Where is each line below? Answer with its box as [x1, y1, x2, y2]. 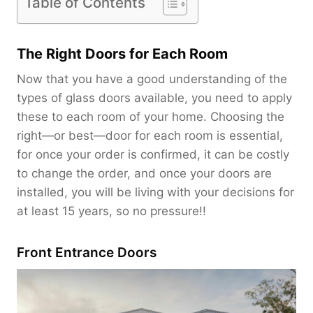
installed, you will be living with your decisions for [17, 184, 294, 199]
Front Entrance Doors [17, 244, 156, 261]
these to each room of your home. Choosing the [17, 109, 284, 124]
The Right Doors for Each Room [17, 45, 228, 62]
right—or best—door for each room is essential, [17, 128, 283, 143]
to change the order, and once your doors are [17, 166, 272, 180]
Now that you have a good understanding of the [17, 71, 287, 86]
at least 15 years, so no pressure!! [17, 203, 206, 218]
